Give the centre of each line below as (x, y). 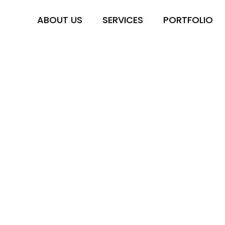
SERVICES (123, 20)
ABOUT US (60, 20)
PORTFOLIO (188, 20)
